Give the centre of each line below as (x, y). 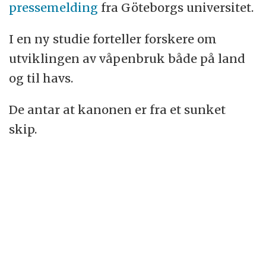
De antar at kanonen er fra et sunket (118, 109)
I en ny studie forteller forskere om (113, 39)
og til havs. (41, 78)
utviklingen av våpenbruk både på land (127, 59)
